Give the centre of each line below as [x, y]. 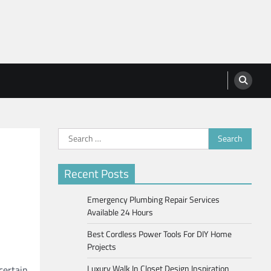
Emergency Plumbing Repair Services [153, 199]
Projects [102, 247]
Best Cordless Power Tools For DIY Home [159, 234]
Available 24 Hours [120, 212]
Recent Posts [96, 173]
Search [72, 135]
